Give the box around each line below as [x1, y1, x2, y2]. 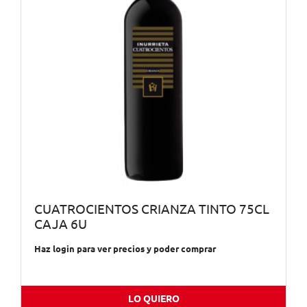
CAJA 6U [34, 217, 87, 232]
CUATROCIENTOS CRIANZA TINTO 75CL [34, 201, 269, 217]
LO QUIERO [127, 293, 180, 305]
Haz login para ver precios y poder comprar [34, 244, 216, 254]
